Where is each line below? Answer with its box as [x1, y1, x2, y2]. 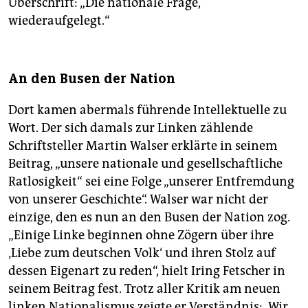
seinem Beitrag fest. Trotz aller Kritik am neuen [8, 281, 280, 297]
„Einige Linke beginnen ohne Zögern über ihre [8, 228, 274, 243]
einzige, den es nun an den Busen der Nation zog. [8, 210, 290, 225]
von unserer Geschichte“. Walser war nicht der [8, 192, 268, 208]
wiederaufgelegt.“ [8, 13, 110, 29]
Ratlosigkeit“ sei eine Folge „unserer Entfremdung [8, 174, 294, 190]
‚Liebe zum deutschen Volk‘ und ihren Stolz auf [8, 245, 276, 261]
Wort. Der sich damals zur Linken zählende [8, 120, 253, 136]
